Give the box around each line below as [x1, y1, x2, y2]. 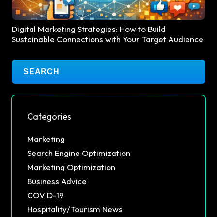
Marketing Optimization [27, 162, 115, 172]
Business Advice [27, 176, 87, 186]
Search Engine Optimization [27, 148, 130, 158]
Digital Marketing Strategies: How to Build [12, 24, 166, 34]
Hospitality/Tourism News [27, 204, 123, 215]
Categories [27, 111, 71, 123]
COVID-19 [27, 190, 64, 201]
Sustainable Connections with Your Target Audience [12, 34, 203, 45]
